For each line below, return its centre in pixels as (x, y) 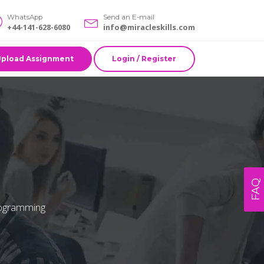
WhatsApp (25, 17)
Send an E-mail (129, 17)
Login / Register (144, 58)
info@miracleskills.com (149, 27)
